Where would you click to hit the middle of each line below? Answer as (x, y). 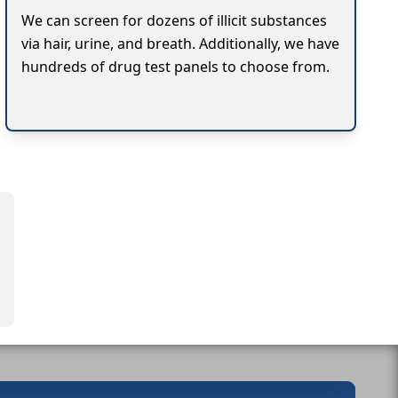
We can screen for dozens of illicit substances (174, 20)
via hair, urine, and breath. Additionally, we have (180, 43)
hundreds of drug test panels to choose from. (175, 66)
